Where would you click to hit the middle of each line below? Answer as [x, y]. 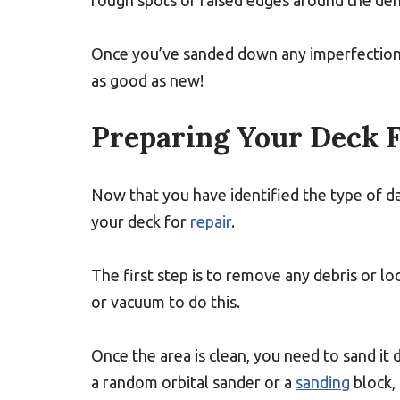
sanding [323, 382]
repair [211, 221]
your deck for [141, 221]
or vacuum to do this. [166, 302]
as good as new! [147, 80]
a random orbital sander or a [193, 382]
